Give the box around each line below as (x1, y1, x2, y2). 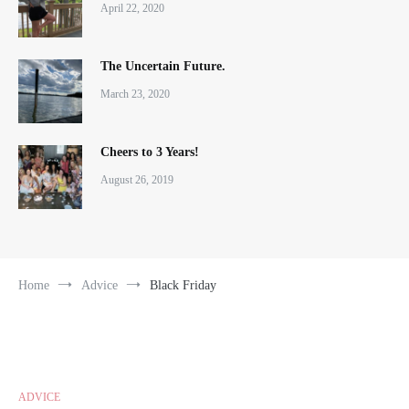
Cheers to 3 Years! (100, 144, 199, 159)
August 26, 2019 (100, 173, 173, 186)
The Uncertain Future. (100, 58, 225, 73)
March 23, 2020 (100, 87, 170, 100)
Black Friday (150, 278, 216, 292)
